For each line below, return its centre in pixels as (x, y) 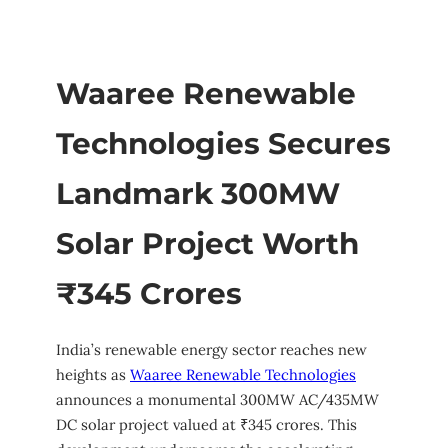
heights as (93, 375)
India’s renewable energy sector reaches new (211, 350)
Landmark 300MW (198, 192)
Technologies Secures (223, 142)
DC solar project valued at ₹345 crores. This (206, 425)
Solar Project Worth (207, 242)
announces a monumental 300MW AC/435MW (217, 400)
